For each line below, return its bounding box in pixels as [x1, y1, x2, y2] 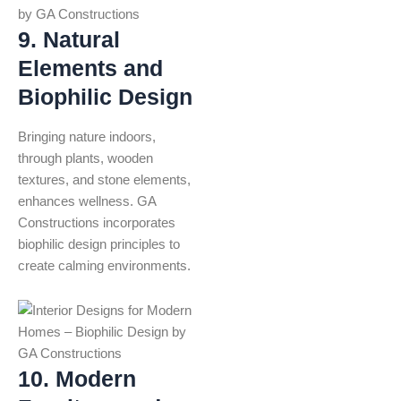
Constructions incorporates [18, 216, 175, 231]
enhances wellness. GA [18, 194, 156, 209]
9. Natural [18, 26, 120, 52]
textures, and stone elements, [18, 173, 191, 188]
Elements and [18, 55, 163, 81]
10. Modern [18, 365, 136, 391]
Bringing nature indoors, [18, 130, 156, 145]
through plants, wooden [18, 151, 153, 166]
